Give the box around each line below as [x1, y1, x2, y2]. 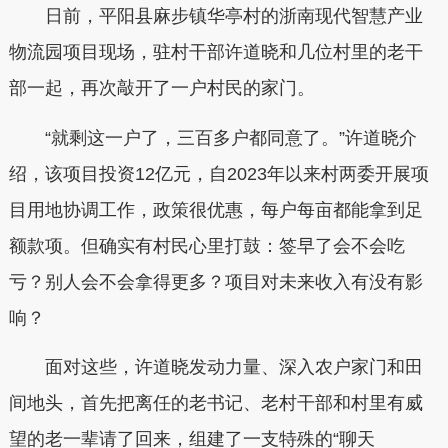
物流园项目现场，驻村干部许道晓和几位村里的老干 [8, 42, 423, 62]
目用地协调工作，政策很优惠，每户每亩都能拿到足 [8, 199, 423, 220]
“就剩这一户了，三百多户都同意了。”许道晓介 [8, 127, 417, 148]
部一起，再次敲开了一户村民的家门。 [8, 78, 315, 98]
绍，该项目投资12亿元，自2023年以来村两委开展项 [8, 163, 429, 184]
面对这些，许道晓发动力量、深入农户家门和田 [8, 357, 423, 377]
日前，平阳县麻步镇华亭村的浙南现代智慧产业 [8, 6, 423, 26]
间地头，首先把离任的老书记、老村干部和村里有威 [8, 393, 423, 413]
